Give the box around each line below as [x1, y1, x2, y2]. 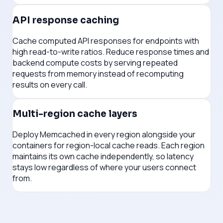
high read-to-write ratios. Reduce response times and [12, 46, 209, 57]
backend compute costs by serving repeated [12, 57, 178, 68]
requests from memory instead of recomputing [12, 68, 184, 79]
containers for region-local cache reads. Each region [12, 140, 205, 151]
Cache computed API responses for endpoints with [12, 35, 199, 46]
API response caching [12, 14, 119, 26]
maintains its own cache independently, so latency [12, 151, 194, 162]
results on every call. [12, 79, 87, 90]
